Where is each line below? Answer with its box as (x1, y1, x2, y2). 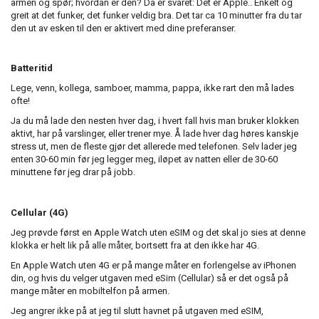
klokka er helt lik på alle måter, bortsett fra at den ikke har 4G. (11, 239, 259, 251)
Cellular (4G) (11, 206, 68, 218)
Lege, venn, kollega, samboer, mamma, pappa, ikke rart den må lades (11, 82, 294, 93)
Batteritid (11, 62, 53, 73)
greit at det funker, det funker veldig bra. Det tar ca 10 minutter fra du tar (11, 9, 302, 21)
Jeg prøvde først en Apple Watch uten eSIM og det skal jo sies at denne (11, 226, 305, 238)
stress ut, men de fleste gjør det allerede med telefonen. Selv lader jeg (11, 140, 297, 152)
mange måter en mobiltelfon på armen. (11, 285, 169, 296)
